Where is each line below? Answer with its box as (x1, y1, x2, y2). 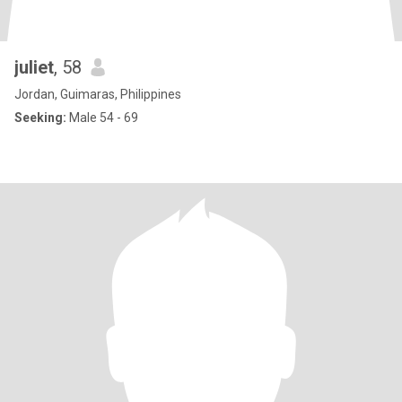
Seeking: (14, 110, 66, 125)
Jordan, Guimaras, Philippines (14, 87, 181, 101)
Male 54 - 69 (66, 110, 138, 125)
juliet (14, 57, 54, 78)
